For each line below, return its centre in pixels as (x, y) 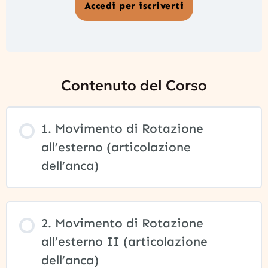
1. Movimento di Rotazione (122, 129)
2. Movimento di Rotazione (122, 223)
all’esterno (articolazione (116, 147)
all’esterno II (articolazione (124, 242)
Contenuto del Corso (134, 86)
